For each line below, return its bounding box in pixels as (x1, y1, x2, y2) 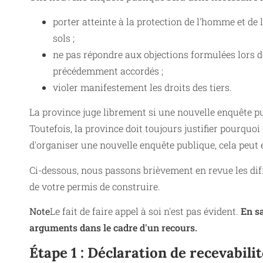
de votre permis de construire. (29, 180, 160, 193)
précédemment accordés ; (53, 64, 163, 77)
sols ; (53, 31, 75, 44)
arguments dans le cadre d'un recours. (29, 221, 197, 234)
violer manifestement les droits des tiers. (53, 80, 232, 93)
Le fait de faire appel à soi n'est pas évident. (50, 205, 238, 218)
